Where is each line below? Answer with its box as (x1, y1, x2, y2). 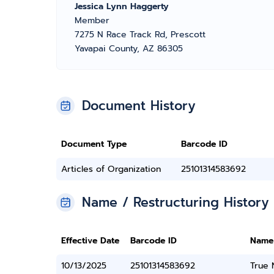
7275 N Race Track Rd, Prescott (75, 28, 206, 41)
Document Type (61, 138, 127, 150)
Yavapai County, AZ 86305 (75, 42, 183, 55)
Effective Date (61, 234, 119, 247)
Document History (82, 96, 196, 116)
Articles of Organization (61, 163, 161, 176)
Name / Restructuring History (82, 193, 269, 212)
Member (75, 14, 109, 27)
